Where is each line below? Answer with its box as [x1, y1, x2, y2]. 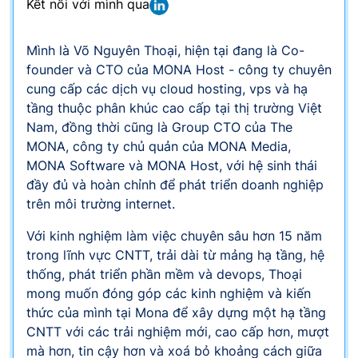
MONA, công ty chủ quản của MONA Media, [26, 137, 291, 154]
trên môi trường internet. [26, 195, 175, 212]
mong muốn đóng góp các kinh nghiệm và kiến [26, 284, 311, 301]
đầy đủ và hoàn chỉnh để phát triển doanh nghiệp [26, 176, 324, 193]
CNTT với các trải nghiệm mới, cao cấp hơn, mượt [26, 323, 329, 340]
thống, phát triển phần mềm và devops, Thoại [26, 265, 302, 282]
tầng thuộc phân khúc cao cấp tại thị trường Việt [26, 99, 322, 116]
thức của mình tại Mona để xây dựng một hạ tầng [26, 304, 326, 320]
